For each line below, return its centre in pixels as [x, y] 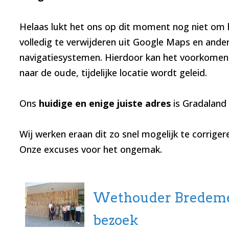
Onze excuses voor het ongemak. [90, 150]
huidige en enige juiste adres [105, 104]
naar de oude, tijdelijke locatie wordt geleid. [113, 73]
